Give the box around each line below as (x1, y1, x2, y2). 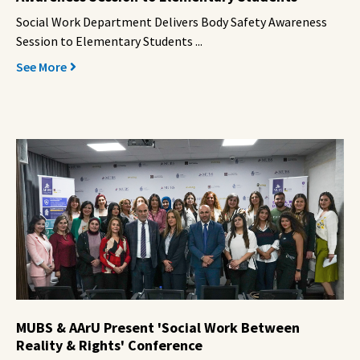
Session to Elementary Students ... (16, 32, 202, 49)
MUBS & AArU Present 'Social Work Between (16, 318, 300, 337)
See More (16, 58, 67, 75)
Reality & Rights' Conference (16, 336, 202, 355)
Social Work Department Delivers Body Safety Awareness (16, 13, 327, 30)
